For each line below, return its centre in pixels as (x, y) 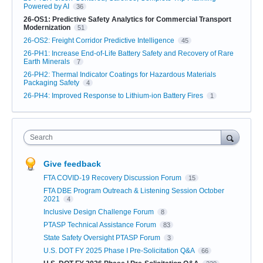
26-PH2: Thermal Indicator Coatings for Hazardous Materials (120, 75)
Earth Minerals (47, 62)
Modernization (47, 28)
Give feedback (72, 164)
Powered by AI (46, 7)
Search (41, 138)
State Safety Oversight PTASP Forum (103, 238)
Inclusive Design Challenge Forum (100, 212)
